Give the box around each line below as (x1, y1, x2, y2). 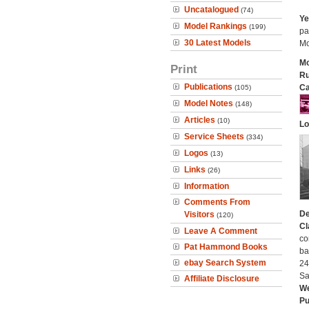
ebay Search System (184, 258, 266, 268)
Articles (184, 115, 215, 125)
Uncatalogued (184, 5, 239, 14)
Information (184, 181, 229, 191)
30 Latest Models (184, 38, 251, 48)
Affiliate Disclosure (184, 274, 259, 283)
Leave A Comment (184, 226, 257, 236)
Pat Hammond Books (184, 242, 268, 252)
